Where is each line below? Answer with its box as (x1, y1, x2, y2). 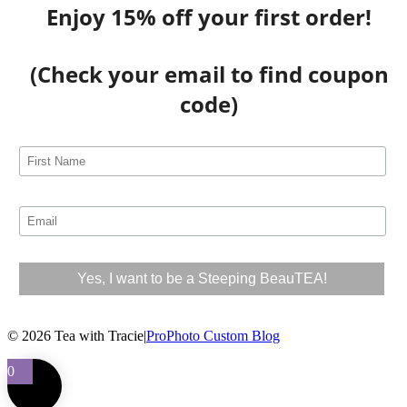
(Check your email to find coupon (29, 58, 389, 89)
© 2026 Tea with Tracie (7, 328, 144, 344)
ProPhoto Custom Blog (146, 328, 280, 344)
